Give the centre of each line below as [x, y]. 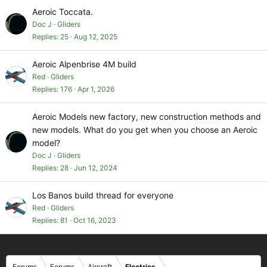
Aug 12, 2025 [96, 37]
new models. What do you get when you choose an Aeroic [145, 129]
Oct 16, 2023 [95, 221]
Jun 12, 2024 [96, 168]
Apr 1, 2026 [96, 89]
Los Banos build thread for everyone [103, 195]
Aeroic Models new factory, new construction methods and [147, 116]
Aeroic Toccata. [63, 11]
